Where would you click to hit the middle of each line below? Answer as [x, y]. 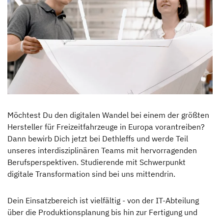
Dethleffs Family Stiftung [60, 95]
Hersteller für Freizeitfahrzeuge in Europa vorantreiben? [106, 127]
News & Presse [40, 46]
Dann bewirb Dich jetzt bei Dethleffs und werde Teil [98, 139]
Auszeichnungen [44, 70]
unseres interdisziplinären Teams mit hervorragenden [102, 151]
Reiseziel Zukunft [45, 144]
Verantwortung [41, 120]
